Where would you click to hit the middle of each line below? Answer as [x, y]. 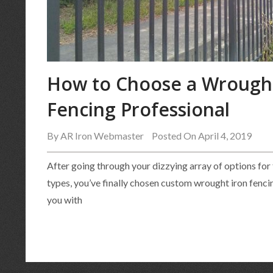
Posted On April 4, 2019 [202, 135]
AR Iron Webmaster [102, 135]
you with [65, 199]
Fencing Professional [138, 109]
